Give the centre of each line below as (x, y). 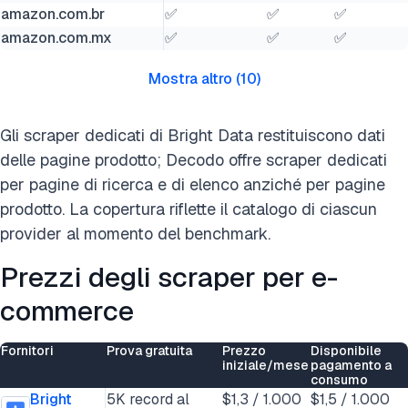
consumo (339, 380)
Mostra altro (190, 79)
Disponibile (346, 351)
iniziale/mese (265, 365)
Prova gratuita (149, 351)
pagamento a (351, 365)
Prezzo (244, 351)
